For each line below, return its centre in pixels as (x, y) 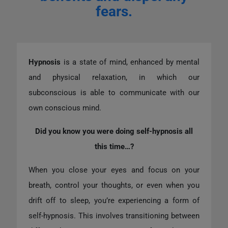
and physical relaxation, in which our (114, 78)
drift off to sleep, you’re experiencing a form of (114, 201)
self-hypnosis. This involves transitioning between (114, 216)
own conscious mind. (65, 108)
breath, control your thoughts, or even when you (114, 186)
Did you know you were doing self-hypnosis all (114, 132)
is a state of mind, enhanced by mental (130, 62)
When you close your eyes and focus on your (114, 170)
